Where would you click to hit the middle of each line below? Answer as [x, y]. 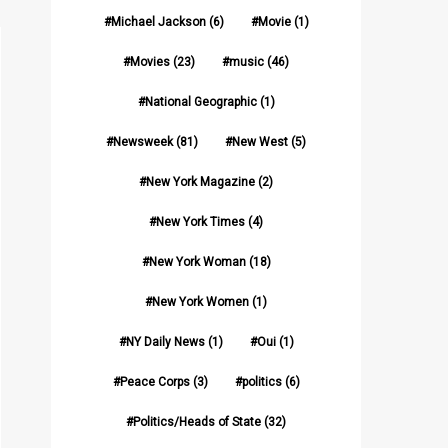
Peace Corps [154, 382]
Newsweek [143, 142]
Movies [150, 62]
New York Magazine [200, 182]
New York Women [200, 302]
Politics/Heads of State [197, 422]
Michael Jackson [158, 22]
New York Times [200, 222]
